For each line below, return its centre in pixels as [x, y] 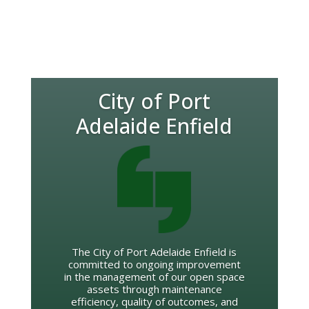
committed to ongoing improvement [154, 265]
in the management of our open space [154, 277]
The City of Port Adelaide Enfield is [154, 252]
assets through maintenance [154, 289]
